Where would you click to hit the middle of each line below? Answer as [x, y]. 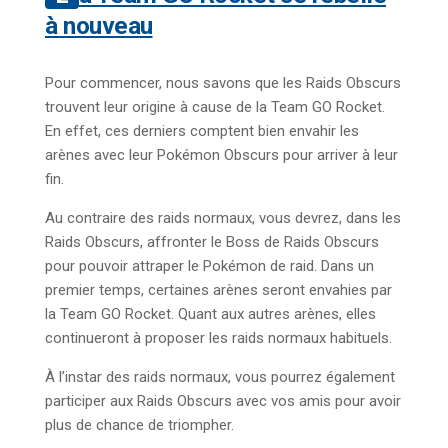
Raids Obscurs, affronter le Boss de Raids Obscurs [212, 241]
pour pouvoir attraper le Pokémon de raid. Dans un [209, 265]
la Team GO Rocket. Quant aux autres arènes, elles [210, 313]
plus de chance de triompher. [139, 424]
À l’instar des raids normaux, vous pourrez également [220, 376]
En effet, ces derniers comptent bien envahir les [202, 130]
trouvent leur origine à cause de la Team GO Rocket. [215, 106]
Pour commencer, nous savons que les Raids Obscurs [223, 82]
